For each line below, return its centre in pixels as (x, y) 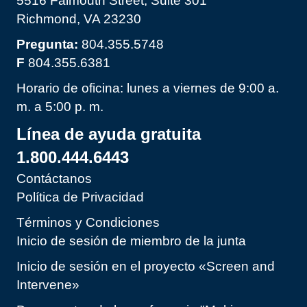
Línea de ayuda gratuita (109, 134)
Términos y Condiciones (88, 223)
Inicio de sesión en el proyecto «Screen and (146, 267)
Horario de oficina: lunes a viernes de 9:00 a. (148, 88)
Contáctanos (54, 179)
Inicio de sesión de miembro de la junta (131, 241)
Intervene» (48, 285)
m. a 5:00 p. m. (60, 107)
